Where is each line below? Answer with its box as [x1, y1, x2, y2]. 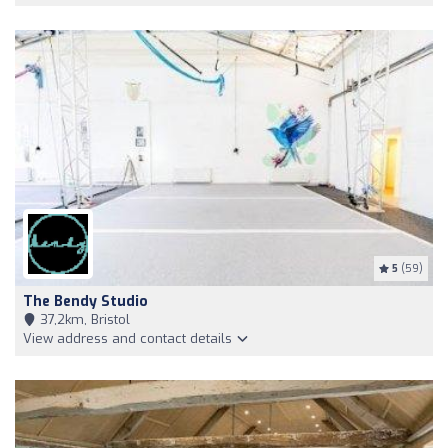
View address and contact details [23, 330, 236, 348]
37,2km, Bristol [36, 311, 130, 329]
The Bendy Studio [23, 292, 148, 312]
